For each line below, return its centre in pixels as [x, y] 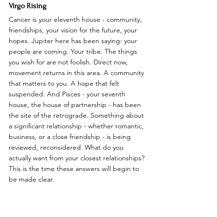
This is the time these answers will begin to [75, 168]
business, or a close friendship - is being [71, 136]
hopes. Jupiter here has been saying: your [74, 40]
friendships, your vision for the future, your [74, 30]
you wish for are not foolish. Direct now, [69, 62]
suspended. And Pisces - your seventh [68, 94]
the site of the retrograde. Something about [77, 115]
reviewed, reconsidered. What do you [67, 147]
